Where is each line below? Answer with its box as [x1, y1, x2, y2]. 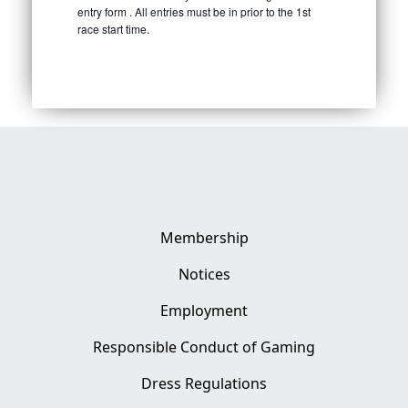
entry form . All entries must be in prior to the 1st [77, 4, 311, 19]
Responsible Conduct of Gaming [93, 337, 315, 357]
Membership [159, 228, 249, 248]
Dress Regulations [141, 373, 267, 393]
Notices [178, 264, 230, 284]
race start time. [77, 21, 149, 36]
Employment [160, 301, 248, 321]
